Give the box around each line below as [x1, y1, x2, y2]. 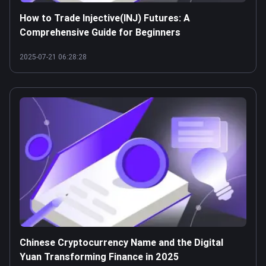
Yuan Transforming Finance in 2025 [20, 251, 179, 262]
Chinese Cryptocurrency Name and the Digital [20, 236, 223, 248]
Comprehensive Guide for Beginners [20, 26, 180, 38]
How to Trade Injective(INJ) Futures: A [20, 12, 190, 24]
